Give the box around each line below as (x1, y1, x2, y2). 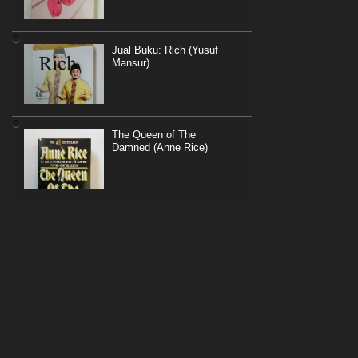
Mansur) (112, 57, 149, 70)
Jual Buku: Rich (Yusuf (112, 44, 218, 57)
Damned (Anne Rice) (112, 141, 208, 154)
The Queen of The (112, 129, 196, 141)
